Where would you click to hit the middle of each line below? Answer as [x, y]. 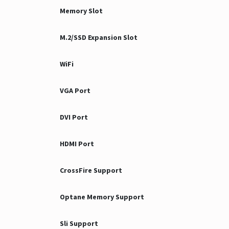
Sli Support [79, 223]
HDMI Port [77, 144]
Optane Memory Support [102, 197]
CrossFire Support [91, 170]
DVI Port [74, 117]
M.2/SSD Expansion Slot [99, 37]
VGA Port [75, 90]
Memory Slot [81, 11]
